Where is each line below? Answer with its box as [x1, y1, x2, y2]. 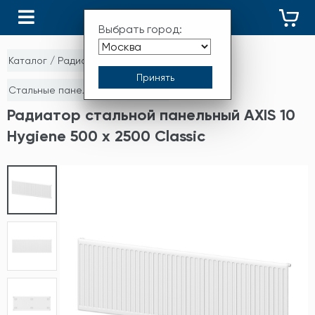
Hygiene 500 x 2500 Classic [7, 127, 205, 146]
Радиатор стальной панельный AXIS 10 [7, 105, 295, 124]
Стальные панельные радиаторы [8, 84, 167, 96]
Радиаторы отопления [58, 55, 165, 66]
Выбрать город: [98, 22, 182, 36]
